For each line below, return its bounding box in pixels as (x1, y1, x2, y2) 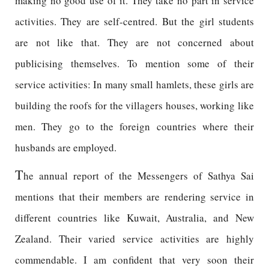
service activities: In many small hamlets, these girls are (15, 77, 254, 91)
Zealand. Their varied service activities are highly (15, 232, 254, 246)
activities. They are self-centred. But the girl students (15, 14, 254, 28)
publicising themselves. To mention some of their (15, 56, 254, 70)
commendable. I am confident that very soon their (15, 253, 254, 267)
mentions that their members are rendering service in (15, 190, 254, 204)
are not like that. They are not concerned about (15, 35, 254, 49)
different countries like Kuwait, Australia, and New (15, 211, 254, 225)
